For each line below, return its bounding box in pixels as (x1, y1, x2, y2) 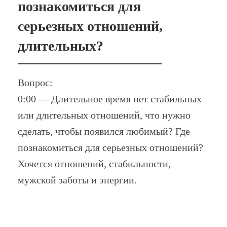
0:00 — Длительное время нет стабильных (17, 93, 202, 104)
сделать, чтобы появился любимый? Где (17, 125, 190, 137)
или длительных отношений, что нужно (17, 109, 191, 121)
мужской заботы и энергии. (17, 174, 137, 185)
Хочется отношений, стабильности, (17, 158, 171, 169)
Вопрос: (17, 77, 53, 88)
